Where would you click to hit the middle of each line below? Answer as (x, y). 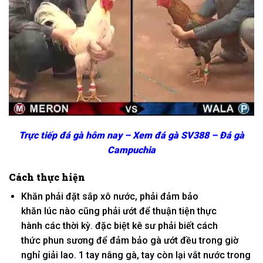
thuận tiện (173, 211)
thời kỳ (76, 225)
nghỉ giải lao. (50, 255)
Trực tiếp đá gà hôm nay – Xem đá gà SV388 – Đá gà (131, 136)
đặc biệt (112, 225)
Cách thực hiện (47, 177)
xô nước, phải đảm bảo (148, 196)
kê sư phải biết (163, 225)
